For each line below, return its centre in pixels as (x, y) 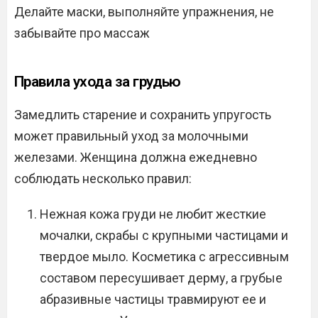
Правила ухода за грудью (98, 82)
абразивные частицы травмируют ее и (153, 299)
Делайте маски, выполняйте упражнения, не (144, 12)
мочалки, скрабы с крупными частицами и (164, 235)
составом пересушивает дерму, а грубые (161, 278)
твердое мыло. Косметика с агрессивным (164, 257)
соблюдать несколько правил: (103, 179)
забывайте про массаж (82, 33)
